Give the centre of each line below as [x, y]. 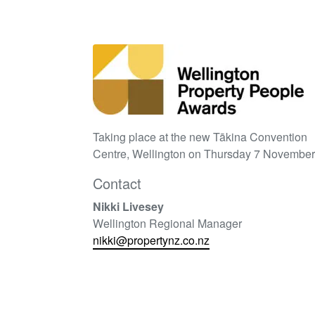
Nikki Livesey [128, 206]
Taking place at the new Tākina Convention [200, 136]
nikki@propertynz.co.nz [151, 240]
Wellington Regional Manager [167, 223]
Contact [117, 183]
